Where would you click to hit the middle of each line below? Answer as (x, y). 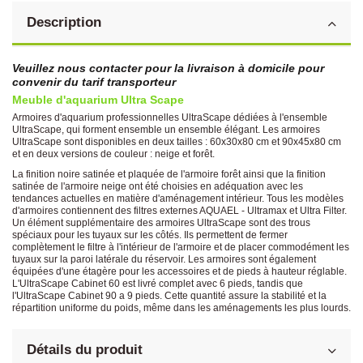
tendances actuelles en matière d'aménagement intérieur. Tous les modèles (178, 198)
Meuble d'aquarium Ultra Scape (98, 100)
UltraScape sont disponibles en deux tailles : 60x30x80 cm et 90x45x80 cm (177, 142)
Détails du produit (85, 349)
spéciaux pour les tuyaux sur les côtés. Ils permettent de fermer (150, 235)
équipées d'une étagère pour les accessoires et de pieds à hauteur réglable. (179, 271)
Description (64, 22)
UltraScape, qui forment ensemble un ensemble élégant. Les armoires (166, 130)
